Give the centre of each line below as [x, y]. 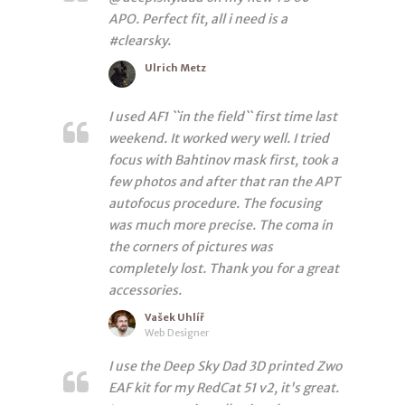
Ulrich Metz [175, 67]
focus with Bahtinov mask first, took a [223, 160]
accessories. [145, 290]
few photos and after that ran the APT [224, 181]
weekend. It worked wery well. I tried [219, 138]
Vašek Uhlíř [174, 317]
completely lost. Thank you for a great [224, 268]
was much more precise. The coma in [221, 225]
